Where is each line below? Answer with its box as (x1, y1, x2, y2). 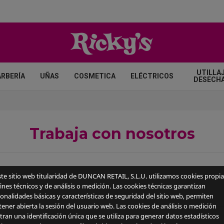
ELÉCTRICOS (130, 71, 173, 80)
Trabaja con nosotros (29, 124, 195, 143)
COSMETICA (73, 71, 115, 80)
